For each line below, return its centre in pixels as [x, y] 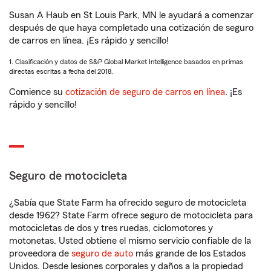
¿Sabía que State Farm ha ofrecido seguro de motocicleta [128, 203]
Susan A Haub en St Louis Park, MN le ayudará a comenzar [131, 15]
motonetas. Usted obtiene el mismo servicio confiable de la [130, 241]
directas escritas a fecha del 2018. [61, 71]
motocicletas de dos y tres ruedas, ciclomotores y [111, 228]
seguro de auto [102, 253]
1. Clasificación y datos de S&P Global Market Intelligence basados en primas [126, 62]
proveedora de [40, 253]
